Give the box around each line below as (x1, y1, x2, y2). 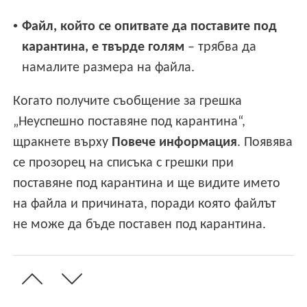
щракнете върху (13, 136, 112, 150)
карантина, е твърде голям (22, 40, 185, 55)
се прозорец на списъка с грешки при (13, 156, 234, 171)
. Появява (237, 136, 293, 150)
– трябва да (184, 40, 257, 55)
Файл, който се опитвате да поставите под (22, 20, 278, 34)
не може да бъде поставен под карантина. (13, 218, 267, 232)
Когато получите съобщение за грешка (13, 95, 243, 109)
